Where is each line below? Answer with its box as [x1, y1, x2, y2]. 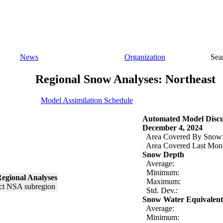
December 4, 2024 [142, 123, 203, 132]
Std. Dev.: [142, 186, 178, 195]
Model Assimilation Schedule [41, 96, 133, 105]
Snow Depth [142, 150, 184, 159]
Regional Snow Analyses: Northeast [35, 72, 216, 86]
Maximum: [142, 177, 181, 186]
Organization [124, 53, 165, 61]
